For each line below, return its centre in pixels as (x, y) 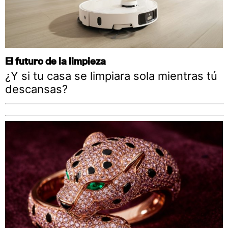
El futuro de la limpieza (55, 61)
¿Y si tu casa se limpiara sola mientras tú (111, 76)
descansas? (36, 89)
